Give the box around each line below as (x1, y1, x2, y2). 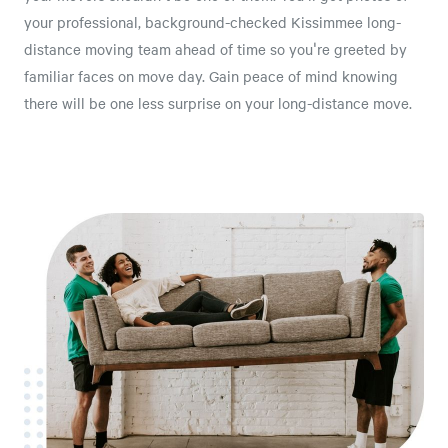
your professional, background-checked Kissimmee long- (24, 11, 401, 32)
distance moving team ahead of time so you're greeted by (24, 38, 407, 59)
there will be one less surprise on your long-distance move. (24, 92, 412, 113)
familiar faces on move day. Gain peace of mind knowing (24, 65, 398, 86)
